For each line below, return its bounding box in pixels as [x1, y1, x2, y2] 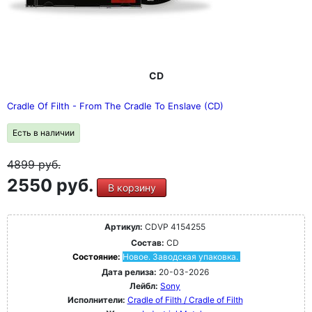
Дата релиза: [101, 267, 157, 277]
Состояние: [72, 251, 123, 262]
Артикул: [104, 221, 143, 232]
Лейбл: [130, 281, 158, 291]
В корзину [107, 182, 156, 194]
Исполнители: [67, 295, 127, 305]
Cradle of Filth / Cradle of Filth [127, 295, 243, 305]
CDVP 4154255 [143, 221, 205, 232]
